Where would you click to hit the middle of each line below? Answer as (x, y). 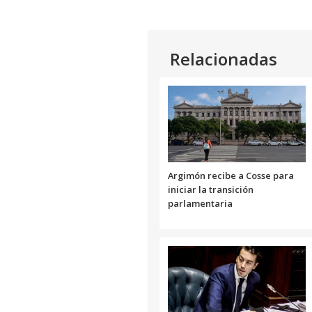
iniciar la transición (211, 189)
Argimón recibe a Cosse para (231, 175)
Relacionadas (224, 58)
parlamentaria (200, 203)
